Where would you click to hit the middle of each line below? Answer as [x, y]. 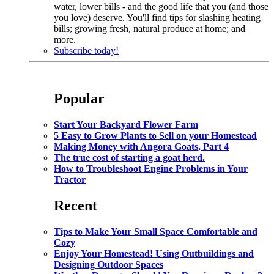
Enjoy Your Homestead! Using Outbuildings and [154, 253]
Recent [76, 205]
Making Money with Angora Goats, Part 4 [141, 146]
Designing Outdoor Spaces [109, 264]
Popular [79, 98]
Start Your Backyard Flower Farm [126, 124]
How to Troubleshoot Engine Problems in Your [151, 168]
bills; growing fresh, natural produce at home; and [150, 28]
